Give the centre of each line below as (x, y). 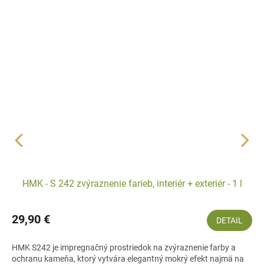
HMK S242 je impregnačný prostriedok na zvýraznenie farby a (124, 248)
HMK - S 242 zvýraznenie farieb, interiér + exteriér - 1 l (132, 184)
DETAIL (230, 221)
